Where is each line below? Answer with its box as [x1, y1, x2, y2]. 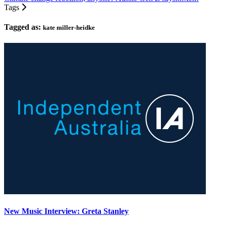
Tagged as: [4, 23, 43, 32]
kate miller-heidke [43, 24, 95, 32]
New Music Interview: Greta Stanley [4, 206, 129, 215]
